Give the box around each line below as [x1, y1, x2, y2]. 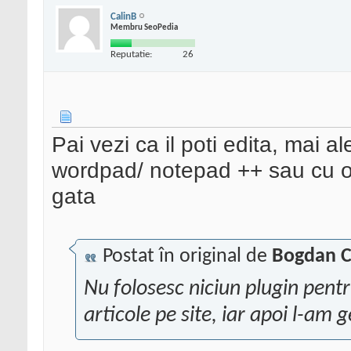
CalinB [110, 11, 136, 22]
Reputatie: [110, 49, 152, 60]
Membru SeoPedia [110, 23, 178, 32]
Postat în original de [98, 246, 272, 268]
